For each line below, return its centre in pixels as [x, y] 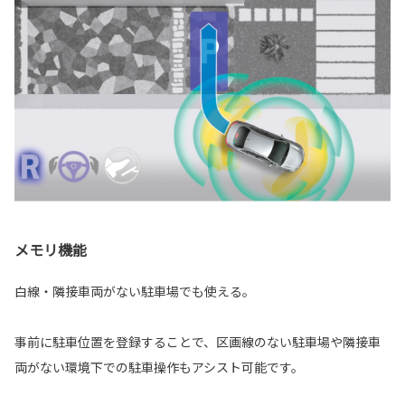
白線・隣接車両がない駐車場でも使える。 [135, 292]
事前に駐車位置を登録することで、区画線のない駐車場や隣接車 [198, 342]
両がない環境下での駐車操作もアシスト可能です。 [159, 367]
